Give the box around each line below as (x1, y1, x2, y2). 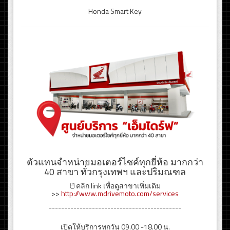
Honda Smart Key (88, 6, 142, 17)
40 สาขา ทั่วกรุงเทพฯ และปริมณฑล (44, 165, 186, 179)
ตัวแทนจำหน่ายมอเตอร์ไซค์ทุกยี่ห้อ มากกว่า (27, 155, 203, 169)
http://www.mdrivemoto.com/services (61, 188, 179, 199)
